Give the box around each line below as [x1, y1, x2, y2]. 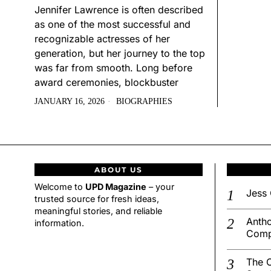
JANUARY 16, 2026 [34, 97, 105, 106]
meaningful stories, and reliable [34, 206, 162, 217]
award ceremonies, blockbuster [34, 76, 178, 89]
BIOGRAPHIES [116, 97, 172, 106]
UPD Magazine [85, 181, 146, 192]
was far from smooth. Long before [34, 62, 192, 74]
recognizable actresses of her [34, 33, 170, 45]
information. [34, 218, 84, 229]
